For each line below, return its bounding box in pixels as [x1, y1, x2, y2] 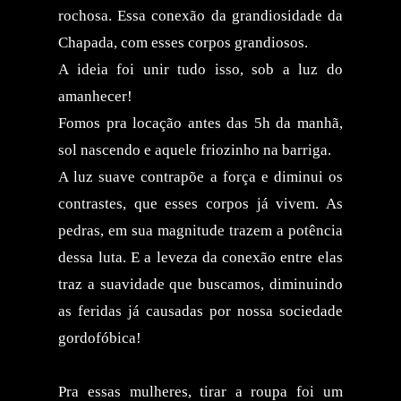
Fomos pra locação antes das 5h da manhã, [58, 114, 343, 132]
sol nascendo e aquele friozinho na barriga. [58, 141, 332, 158]
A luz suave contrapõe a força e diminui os [58, 167, 343, 185]
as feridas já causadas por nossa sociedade [58, 302, 343, 320]
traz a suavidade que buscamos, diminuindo [58, 275, 343, 293]
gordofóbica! [58, 328, 142, 346]
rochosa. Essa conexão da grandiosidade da [58, 6, 343, 24]
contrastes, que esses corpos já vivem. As [58, 194, 343, 212]
